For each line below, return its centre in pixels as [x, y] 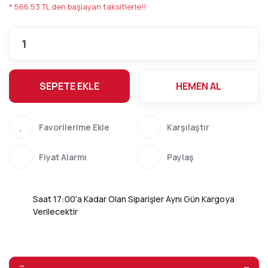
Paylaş [180, 157]
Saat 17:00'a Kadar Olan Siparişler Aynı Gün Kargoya [134, 199]
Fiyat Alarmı [63, 157]
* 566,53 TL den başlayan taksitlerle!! [77, 7]
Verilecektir [55, 211]
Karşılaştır [188, 127]
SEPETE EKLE [69, 86]
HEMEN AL [199, 86]
